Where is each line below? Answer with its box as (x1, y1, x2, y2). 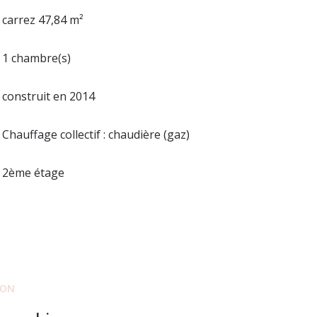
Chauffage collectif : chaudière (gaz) (2, 126, 190, 142)
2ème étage (2, 164, 65, 180)
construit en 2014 (2, 88, 96, 104)
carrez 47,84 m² (2, 11, 84, 28)
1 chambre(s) (2, 50, 71, 66)
